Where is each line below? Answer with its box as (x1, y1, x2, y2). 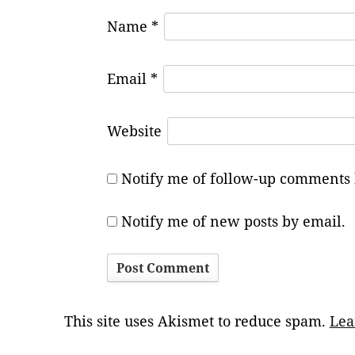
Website (106, 121, 162, 141)
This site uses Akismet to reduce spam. (63, 311, 330, 330)
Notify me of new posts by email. (120, 212, 345, 231)
